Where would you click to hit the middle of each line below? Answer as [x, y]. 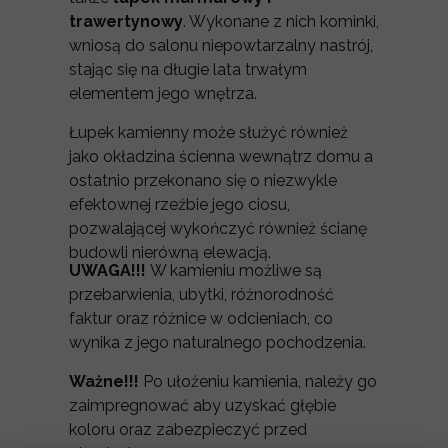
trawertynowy [126, 21]
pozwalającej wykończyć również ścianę [218, 228]
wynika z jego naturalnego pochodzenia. [217, 342]
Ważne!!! [104, 381]
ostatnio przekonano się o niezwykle [203, 180]
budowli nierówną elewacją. [170, 252]
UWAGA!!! [109, 270]
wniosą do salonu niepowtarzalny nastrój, [221, 45]
